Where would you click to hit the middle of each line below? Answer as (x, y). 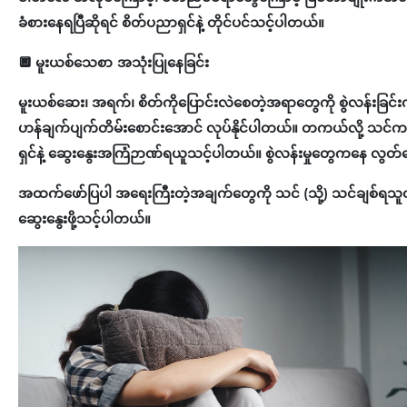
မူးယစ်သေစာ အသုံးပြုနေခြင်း (124, 62)
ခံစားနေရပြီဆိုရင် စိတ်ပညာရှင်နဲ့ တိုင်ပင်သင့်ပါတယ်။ (173, 22)
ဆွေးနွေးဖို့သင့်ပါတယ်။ (86, 218)
